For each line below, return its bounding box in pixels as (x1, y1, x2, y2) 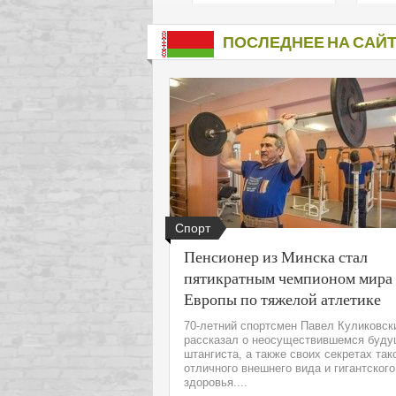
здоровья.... (184, 376, 247, 389)
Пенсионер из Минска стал (184, 247, 368, 266)
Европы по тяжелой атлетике (184, 289, 381, 308)
